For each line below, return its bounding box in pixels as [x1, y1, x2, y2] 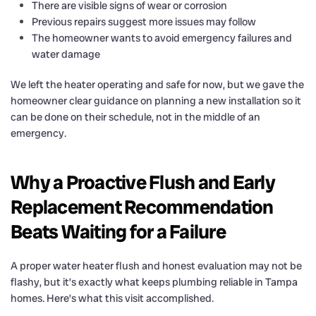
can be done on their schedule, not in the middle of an [11, 109, 260, 124]
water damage [32, 47, 100, 61]
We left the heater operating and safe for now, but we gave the [11, 77, 304, 92]
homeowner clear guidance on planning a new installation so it [11, 93, 301, 108]
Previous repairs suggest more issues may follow [32, 14, 256, 29]
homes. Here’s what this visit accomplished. [11, 291, 214, 305]
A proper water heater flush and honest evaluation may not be [11, 258, 302, 273]
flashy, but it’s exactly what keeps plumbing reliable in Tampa [11, 274, 298, 289]
